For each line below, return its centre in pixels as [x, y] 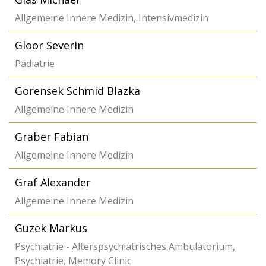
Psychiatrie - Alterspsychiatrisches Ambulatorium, [125, 246]
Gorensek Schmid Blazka [77, 91]
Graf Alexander [53, 182]
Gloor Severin [49, 45]
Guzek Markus [51, 228]
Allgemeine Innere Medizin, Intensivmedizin [112, 18]
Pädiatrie [35, 64]
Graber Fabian [52, 137]
